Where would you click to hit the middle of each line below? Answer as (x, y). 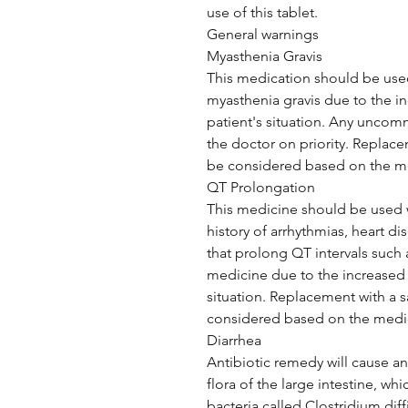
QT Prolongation (261, 187)
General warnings (263, 34)
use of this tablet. (262, 12)
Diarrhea (234, 340)
